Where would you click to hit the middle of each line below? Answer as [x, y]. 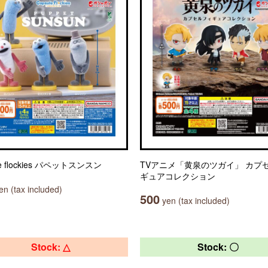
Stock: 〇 [218, 247]
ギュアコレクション [178, 176]
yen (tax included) [195, 200]
